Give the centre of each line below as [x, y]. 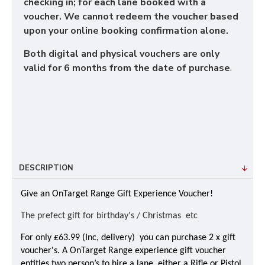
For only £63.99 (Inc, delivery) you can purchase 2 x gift [128, 238]
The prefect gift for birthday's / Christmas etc [109, 216]
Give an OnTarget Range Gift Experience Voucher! [117, 194]
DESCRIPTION [46, 168]
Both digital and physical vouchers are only [122, 54]
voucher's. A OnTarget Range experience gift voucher [123, 251]
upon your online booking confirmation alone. [127, 31]
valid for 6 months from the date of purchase [127, 68]
